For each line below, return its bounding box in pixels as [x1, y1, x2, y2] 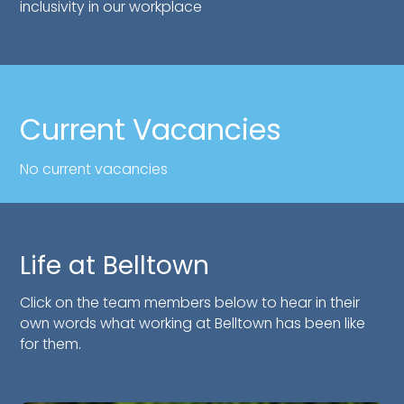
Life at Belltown [20, 247, 210, 284]
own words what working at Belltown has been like [20, 313, 366, 335]
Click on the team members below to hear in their [20, 292, 361, 314]
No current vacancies [20, 159, 169, 180]
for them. [20, 334, 82, 355]
